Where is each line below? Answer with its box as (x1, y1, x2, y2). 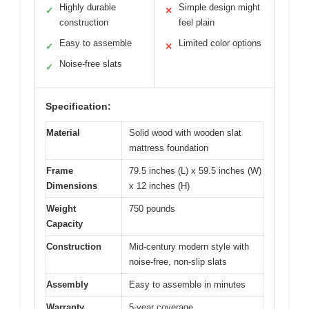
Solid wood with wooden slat (129, 128, 241, 139)
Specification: (46, 101, 111, 112)
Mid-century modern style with (129, 241, 249, 252)
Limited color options (179, 38, 261, 49)
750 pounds (129, 203, 175, 215)
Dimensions (46, 181, 97, 192)
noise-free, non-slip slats (129, 257, 227, 268)
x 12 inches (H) (129, 181, 190, 192)
